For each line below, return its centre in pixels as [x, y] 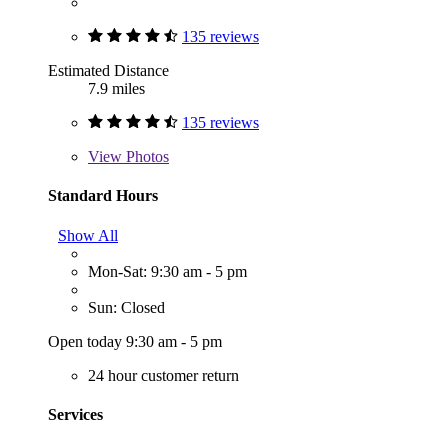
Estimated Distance [108, 71]
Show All [88, 235]
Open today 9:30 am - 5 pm [135, 341]
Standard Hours [103, 196]
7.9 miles [116, 89]
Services [75, 414]
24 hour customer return [163, 375]
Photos [145, 157]
